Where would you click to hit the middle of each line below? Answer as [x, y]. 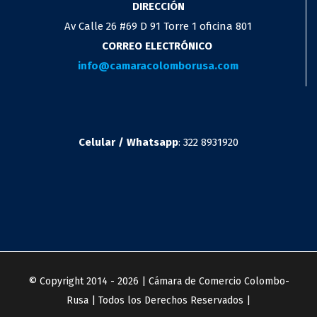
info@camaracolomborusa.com [158, 65]
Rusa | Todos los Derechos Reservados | [158, 300]
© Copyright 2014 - [73, 281]
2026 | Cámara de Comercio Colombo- [203, 281]
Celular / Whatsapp [128, 142]
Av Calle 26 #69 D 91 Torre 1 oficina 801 [158, 26]
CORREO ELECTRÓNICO [158, 46]
